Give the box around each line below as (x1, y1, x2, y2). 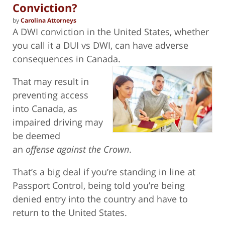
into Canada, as (13, 102, 77, 115)
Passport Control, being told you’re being (13, 179, 185, 191)
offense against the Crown (26, 143, 129, 155)
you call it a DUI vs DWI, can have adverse (13, 39, 188, 51)
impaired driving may (13, 116, 103, 128)
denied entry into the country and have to (13, 192, 188, 205)
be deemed (13, 129, 60, 142)
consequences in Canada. (13, 52, 123, 65)
